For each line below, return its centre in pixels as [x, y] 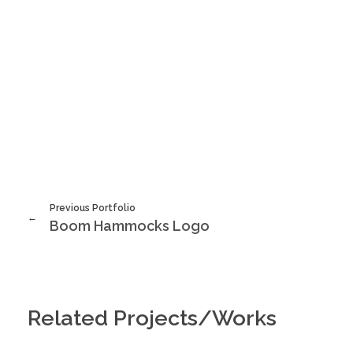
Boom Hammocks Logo [130, 226]
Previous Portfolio [92, 208]
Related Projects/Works [152, 318]
